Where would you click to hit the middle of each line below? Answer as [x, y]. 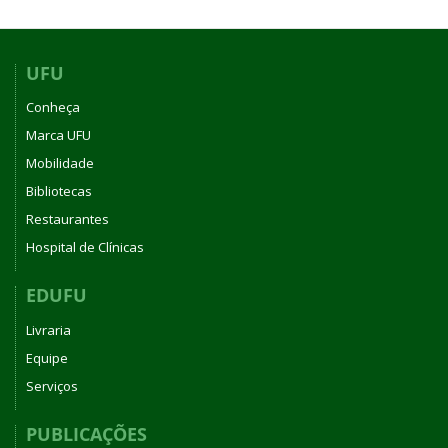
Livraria [48, 329]
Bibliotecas [59, 191]
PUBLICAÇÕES [86, 433]
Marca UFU [58, 135]
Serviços [52, 385]
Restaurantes [67, 219]
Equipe [47, 357]
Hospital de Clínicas [85, 247]
